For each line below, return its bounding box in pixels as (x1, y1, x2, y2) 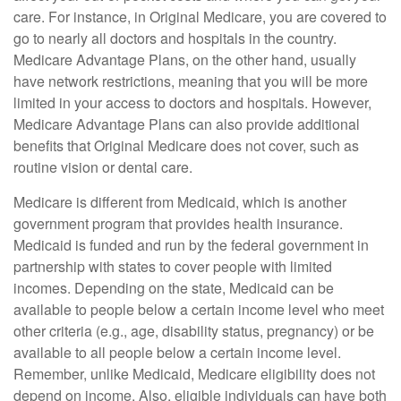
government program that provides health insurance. (13, 213, 343, 235)
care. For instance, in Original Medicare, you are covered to (13, 6, 387, 28)
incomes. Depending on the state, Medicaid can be (13, 277, 334, 299)
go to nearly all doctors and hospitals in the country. (13, 28, 337, 49)
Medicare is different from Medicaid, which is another (13, 192, 346, 213)
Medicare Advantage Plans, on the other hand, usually (13, 49, 356, 71)
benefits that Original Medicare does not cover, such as (13, 135, 359, 157)
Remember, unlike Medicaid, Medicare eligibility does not (13, 363, 375, 385)
